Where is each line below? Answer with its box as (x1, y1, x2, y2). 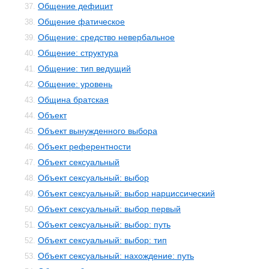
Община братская (38, 95, 109, 104)
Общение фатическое (38, 17, 125, 26)
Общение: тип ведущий (38, 64, 131, 73)
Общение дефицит (38, 1, 113, 11)
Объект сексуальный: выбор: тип (38, 235, 167, 245)
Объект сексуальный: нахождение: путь (38, 251, 194, 261)
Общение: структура (38, 48, 118, 58)
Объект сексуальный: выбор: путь (38, 220, 171, 229)
